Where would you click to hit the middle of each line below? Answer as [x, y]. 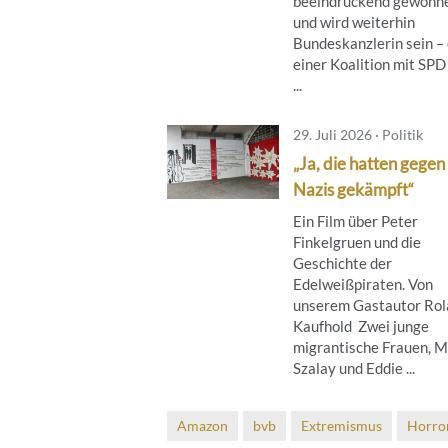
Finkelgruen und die [357, 241]
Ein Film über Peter [355, 220]
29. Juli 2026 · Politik [358, 134]
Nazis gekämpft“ [353, 189]
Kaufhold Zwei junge [361, 325]
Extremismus [341, 425]
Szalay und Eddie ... [354, 367]
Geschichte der [342, 262]
